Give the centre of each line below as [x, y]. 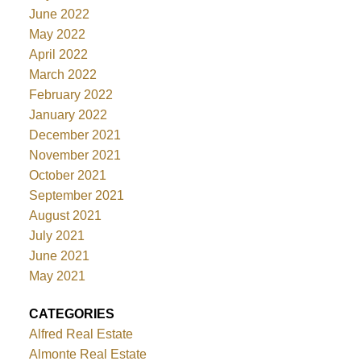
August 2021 [65, 216]
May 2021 [57, 276]
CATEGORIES [71, 314]
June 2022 [59, 15]
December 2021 [75, 135]
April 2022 [58, 55]
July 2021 [56, 236]
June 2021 [59, 256]
